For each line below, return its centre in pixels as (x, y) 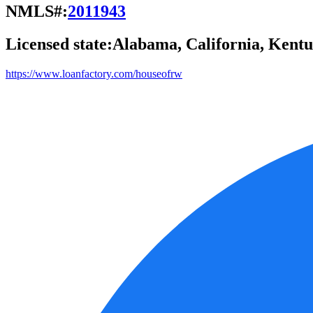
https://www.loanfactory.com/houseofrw (94, 73)
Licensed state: (59, 44)
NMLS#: (37, 11)
